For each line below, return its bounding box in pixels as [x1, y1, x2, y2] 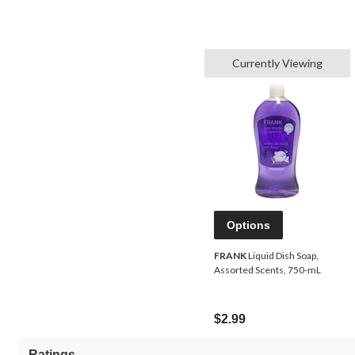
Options [227, 219, 270, 232]
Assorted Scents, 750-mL [214, 264, 321, 277]
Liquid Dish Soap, [246, 250, 319, 262]
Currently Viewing [232, 56, 323, 71]
